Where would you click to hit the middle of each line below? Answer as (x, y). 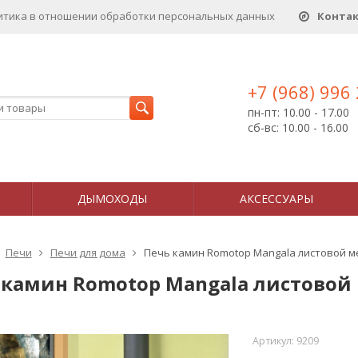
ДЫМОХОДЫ (112, 199)
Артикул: (274, 341)
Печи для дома (88, 253)
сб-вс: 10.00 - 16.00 (298, 127)
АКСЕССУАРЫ (276, 199)
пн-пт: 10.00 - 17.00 (298, 112)
